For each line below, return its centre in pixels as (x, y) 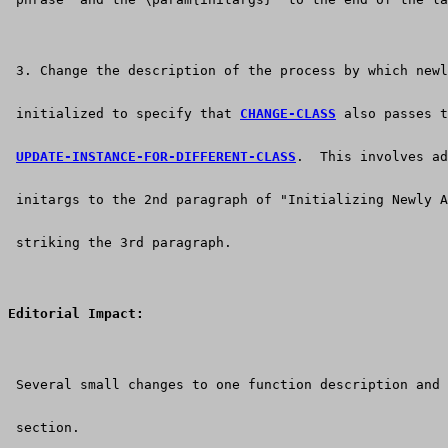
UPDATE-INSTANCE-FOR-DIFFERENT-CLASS (156, 157)
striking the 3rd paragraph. (120, 243)
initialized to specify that (124, 114)
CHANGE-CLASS (288, 114)
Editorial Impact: (76, 314)
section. (48, 428)
